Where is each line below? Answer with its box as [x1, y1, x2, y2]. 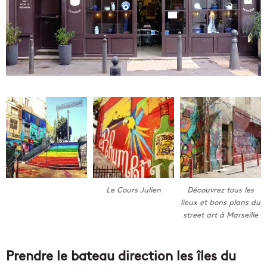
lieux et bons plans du [180, 197, 260, 208]
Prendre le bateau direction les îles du [6, 246, 236, 264]
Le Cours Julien [105, 184, 161, 195]
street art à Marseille [182, 209, 258, 221]
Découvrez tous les [187, 184, 254, 195]
